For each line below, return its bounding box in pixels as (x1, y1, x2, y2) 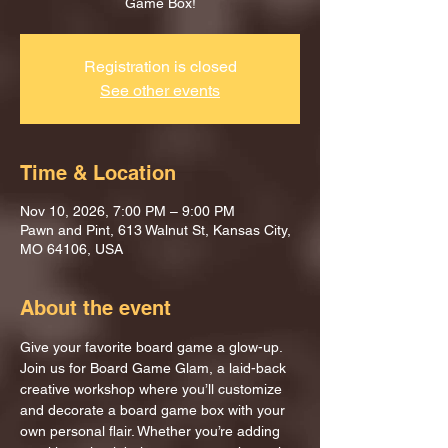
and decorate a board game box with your (20, 402, 289, 418)
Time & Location (20, 161, 176, 185)
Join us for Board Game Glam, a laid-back (20, 360, 290, 376)
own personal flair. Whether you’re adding (20, 423, 284, 439)
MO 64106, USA (20, 241, 123, 257)
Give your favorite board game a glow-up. (20, 339, 283, 355)
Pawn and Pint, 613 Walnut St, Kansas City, (20, 222, 291, 238)
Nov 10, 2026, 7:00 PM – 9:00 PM (20, 203, 235, 219)
